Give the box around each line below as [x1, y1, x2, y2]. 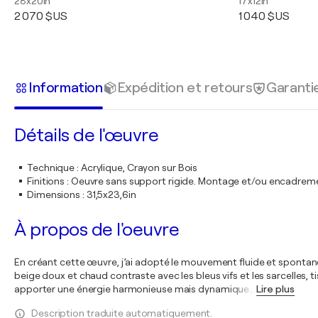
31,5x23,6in [86, 189, 136, 200]
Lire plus [256, 283, 295, 295]
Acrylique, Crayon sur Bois [80, 162, 198, 173]
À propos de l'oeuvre [14, 219, 179, 240]
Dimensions [27, 189, 81, 200]
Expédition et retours [116, 79, 253, 96]
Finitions [27, 175, 65, 187]
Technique [27, 162, 75, 173]
